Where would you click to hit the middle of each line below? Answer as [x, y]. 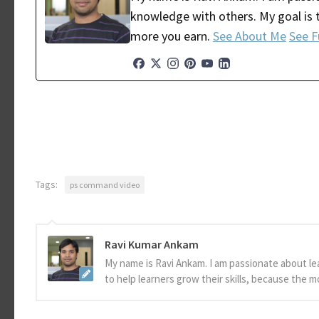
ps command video [105, 185]
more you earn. [172, 36]
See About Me [250, 36]
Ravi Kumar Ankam [152, 245]
